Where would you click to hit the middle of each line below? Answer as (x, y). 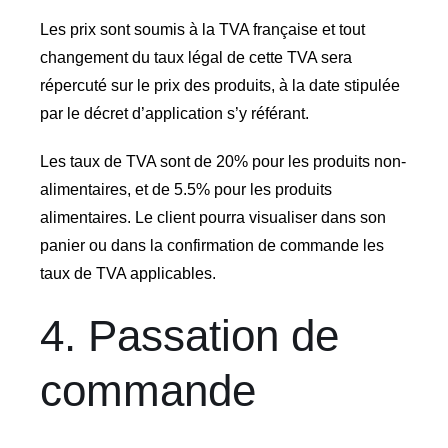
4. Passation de (189, 335)
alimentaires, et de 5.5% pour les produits (185, 189)
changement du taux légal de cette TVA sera (195, 57)
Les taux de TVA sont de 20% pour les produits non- (222, 161)
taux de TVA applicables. (127, 273)
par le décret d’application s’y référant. (174, 113)
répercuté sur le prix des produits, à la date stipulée (219, 85)
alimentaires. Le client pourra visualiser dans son (212, 217)
